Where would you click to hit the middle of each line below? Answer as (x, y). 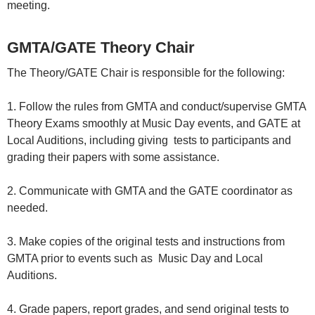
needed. (27, 208)
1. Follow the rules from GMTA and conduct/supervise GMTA (156, 107)
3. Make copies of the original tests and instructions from (146, 242)
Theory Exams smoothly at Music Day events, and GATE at (154, 124)
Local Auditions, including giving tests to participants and (149, 141)
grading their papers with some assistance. (113, 157)
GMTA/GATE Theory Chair (101, 48)
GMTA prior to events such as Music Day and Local (135, 259)
